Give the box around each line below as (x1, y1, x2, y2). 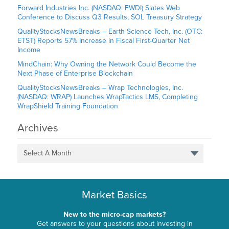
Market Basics (82, 188, 147, 201)
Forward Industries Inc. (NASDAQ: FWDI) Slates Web (17, 4, 180, 13)
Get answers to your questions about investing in (36, 219, 193, 228)
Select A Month (23, 149, 72, 158)
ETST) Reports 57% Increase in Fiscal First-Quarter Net (17, 36, 190, 45)
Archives (17, 122, 59, 135)
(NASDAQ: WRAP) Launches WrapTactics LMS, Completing (17, 93, 198, 102)
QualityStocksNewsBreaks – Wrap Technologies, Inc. (17, 83, 184, 93)
